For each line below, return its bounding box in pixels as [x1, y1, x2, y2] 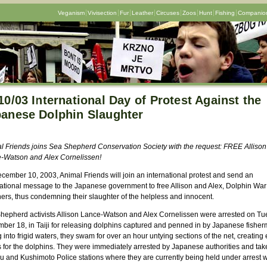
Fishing [215, 10, 235, 16]
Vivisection [87, 10, 117, 16]
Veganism [57, 10, 85, 16]
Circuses [156, 10, 179, 16]
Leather [131, 10, 153, 16]
